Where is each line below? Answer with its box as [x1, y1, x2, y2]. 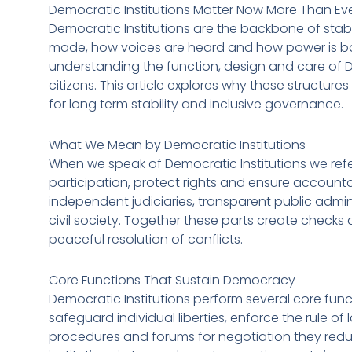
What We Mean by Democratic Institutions [49, 135, 306, 154]
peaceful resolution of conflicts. [49, 229, 243, 248]
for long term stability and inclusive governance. [49, 94, 343, 113]
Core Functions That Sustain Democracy [49, 270, 295, 289]
